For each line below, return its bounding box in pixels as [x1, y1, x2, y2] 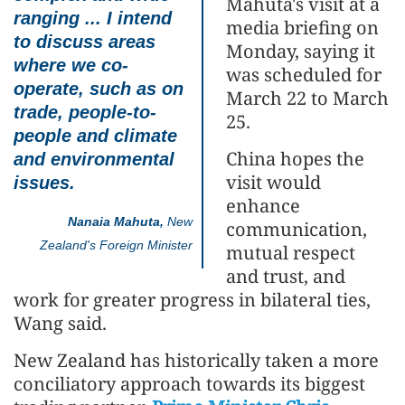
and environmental [14, 149, 174, 170]
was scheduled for [226, 62, 381, 88]
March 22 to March [226, 86, 389, 111]
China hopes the [226, 146, 364, 172]
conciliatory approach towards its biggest [14, 372, 365, 397]
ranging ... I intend [14, 8, 172, 29]
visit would [226, 170, 321, 195]
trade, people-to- [14, 102, 156, 123]
